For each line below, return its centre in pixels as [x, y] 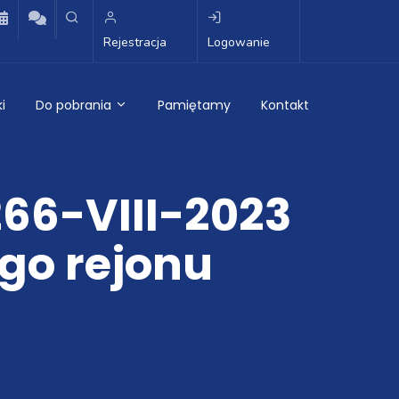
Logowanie [238, 42]
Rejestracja [135, 42]
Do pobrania [75, 105]
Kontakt [285, 105]
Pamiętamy [194, 105]
